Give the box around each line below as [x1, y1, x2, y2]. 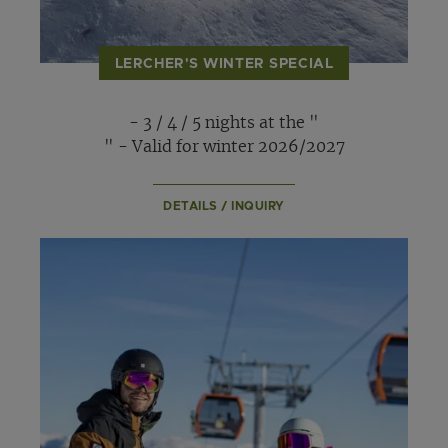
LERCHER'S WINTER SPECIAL [114, 56, 334, 71]
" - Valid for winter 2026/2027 [103, 139, 345, 156]
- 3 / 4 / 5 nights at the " [129, 115, 319, 132]
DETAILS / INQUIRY [163, 200, 285, 213]
